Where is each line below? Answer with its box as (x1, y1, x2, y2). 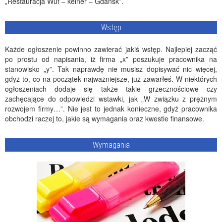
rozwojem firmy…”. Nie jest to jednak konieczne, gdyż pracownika (5, 104, 217, 113)
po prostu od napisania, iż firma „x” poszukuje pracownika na (5, 54, 217, 64)
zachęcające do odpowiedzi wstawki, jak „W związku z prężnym (5, 94, 217, 104)
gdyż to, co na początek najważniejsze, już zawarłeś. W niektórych (5, 74, 217, 84)
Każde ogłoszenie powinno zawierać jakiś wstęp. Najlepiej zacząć (5, 44, 217, 54)
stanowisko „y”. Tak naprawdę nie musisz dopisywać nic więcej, (5, 64, 217, 74)
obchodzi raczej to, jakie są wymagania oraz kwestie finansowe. (5, 113, 204, 123)
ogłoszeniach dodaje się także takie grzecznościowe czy (5, 84, 217, 94)
